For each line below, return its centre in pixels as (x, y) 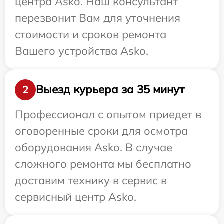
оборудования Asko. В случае (94, 147)
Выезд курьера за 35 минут (110, 90)
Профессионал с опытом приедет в (108, 114)
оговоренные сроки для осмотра (101, 131)
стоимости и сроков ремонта (91, 34)
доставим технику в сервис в (91, 180)
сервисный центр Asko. (76, 197)
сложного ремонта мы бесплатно (103, 164)
